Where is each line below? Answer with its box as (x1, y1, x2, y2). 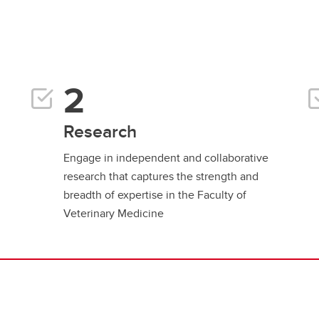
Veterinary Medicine (63, 205, 164, 221)
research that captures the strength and (63, 168, 258, 184)
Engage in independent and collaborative (63, 150, 268, 166)
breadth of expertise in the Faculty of (63, 187, 246, 203)
